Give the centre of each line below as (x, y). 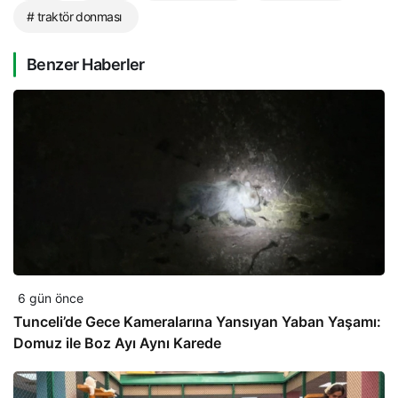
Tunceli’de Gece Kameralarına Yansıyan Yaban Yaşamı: (197, 322)
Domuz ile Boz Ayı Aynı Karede (117, 343)
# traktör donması (74, 17)
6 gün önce (51, 298)
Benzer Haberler (86, 65)
